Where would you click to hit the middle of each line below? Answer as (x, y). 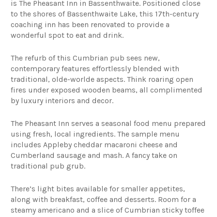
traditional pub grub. (48, 166)
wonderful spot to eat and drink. (67, 35)
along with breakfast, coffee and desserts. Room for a (104, 199)
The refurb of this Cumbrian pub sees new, (85, 58)
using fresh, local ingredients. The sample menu (95, 134)
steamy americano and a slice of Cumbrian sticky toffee (108, 210)
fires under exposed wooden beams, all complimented (107, 90)
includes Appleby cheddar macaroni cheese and (94, 144)
